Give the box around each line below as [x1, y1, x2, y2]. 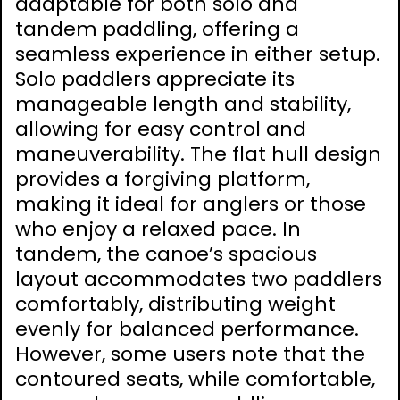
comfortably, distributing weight [15, 289, 336, 318]
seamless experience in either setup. [15, 39, 380, 68]
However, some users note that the [15, 339, 365, 368]
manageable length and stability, [15, 89, 351, 118]
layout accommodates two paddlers [15, 264, 382, 293]
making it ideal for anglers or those [15, 189, 366, 218]
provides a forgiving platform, [15, 164, 310, 193]
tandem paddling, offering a [15, 14, 299, 43]
